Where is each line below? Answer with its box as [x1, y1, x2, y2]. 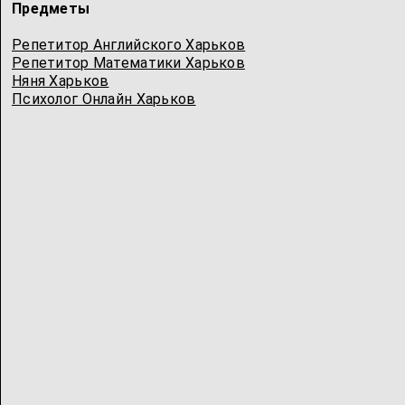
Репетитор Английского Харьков [12, 36, 246, 53]
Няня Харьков [12, 72, 109, 89]
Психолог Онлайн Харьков [12, 90, 196, 108]
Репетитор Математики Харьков [12, 54, 245, 71]
